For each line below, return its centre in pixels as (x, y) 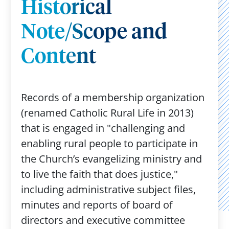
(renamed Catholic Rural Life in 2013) (107, 113)
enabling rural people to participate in (109, 143)
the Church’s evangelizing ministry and (111, 159)
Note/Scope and (94, 33)
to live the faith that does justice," (99, 174)
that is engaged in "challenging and (103, 128)
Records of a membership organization (112, 97)
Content (58, 57)
